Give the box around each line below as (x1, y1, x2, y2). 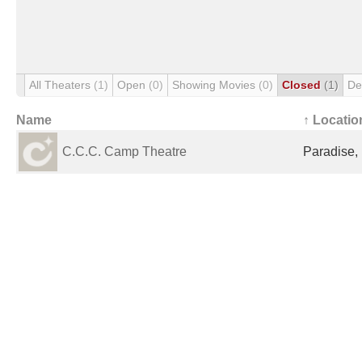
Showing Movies (172, 78, 259, 91)
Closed (282, 78, 324, 91)
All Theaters (29, 78, 94, 91)
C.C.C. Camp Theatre (62, 145, 187, 158)
